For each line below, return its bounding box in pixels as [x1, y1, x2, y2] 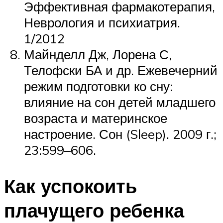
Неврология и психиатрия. [24, 14, 180, 31]
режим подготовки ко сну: [24, 78, 173, 95]
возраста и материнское [24, 110, 167, 126]
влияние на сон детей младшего [24, 94, 216, 111]
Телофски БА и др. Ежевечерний [24, 62, 218, 79]
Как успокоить [4, 174, 137, 199]
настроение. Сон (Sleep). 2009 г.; [24, 126, 217, 142]
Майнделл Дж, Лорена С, [24, 46, 172, 63]
